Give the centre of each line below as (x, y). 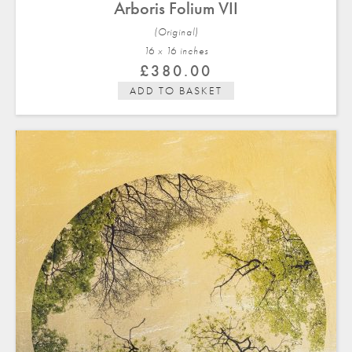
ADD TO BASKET (176, 90)
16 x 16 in (166, 50)
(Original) (176, 31)
